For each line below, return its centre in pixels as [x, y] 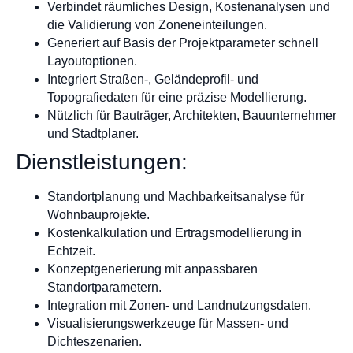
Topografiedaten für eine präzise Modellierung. [177, 98]
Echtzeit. [71, 251]
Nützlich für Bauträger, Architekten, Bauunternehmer [192, 116]
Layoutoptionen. [92, 61]
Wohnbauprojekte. [98, 215]
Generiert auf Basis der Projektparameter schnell [183, 43]
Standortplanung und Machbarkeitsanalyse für [176, 197]
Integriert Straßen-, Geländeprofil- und [153, 80]
